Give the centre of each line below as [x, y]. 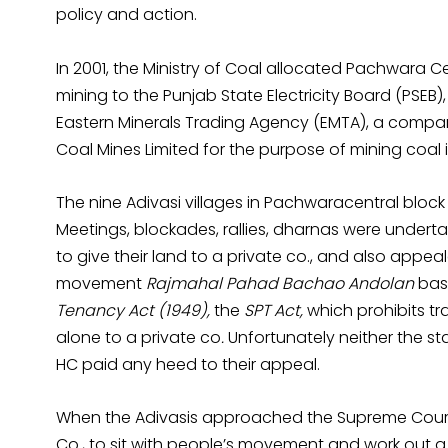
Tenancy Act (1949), [135, 311]
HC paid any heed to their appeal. [188, 365]
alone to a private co [138, 338]
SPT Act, [273, 311]
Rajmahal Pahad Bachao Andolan [282, 284]
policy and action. [126, 15]
